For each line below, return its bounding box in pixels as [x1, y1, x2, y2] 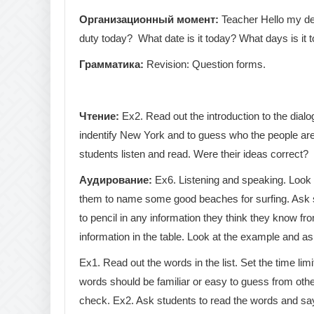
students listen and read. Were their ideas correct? [79, 147, 308, 160]
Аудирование [79, 173, 149, 186]
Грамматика [79, 57, 140, 70]
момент [177, 13, 215, 25]
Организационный [79, 13, 174, 25]
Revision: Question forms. [146, 57, 266, 70]
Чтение [79, 109, 116, 122]
